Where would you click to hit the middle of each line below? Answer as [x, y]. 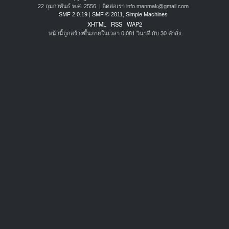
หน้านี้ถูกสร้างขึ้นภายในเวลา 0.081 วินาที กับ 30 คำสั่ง [114, 32]
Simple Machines [147, 14]
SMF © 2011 [107, 14]
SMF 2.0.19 [73, 14]
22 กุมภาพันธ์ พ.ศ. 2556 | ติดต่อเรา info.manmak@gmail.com [113, 6]
